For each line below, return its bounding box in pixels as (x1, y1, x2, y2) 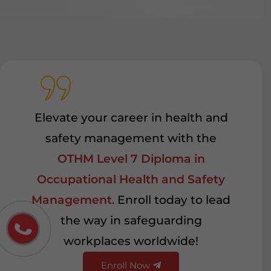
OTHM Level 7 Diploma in (57, 151, 205, 166)
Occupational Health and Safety (37, 172, 225, 186)
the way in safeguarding (60, 213, 202, 227)
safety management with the (45, 131, 217, 145)
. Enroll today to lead (112, 192, 230, 207)
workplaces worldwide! (64, 233, 198, 248)
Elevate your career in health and (34, 110, 228, 125)
